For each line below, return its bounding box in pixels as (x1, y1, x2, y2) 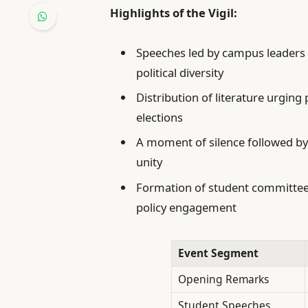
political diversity (136, 64, 224, 80)
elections (136, 109, 184, 126)
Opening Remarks (177, 272, 269, 287)
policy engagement (136, 199, 237, 215)
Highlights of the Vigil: (110, 4, 238, 21)
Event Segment (177, 245, 258, 261)
